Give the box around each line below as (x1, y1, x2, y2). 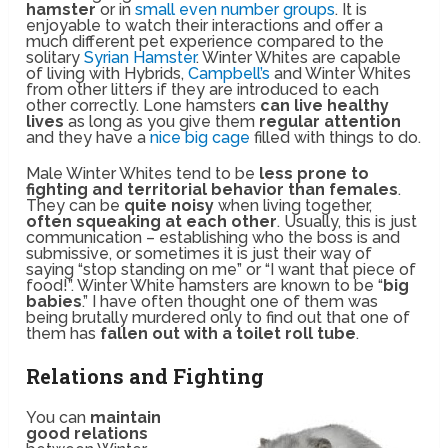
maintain (90, 407, 162, 427)
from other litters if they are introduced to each (26, 79, 380, 99)
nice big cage (150, 127, 251, 147)
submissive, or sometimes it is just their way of (26, 243, 373, 263)
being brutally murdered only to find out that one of (26, 307, 411, 327)
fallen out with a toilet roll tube (100, 323, 357, 343)
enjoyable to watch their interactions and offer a (26, 15, 384, 35)
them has (26, 323, 101, 343)
